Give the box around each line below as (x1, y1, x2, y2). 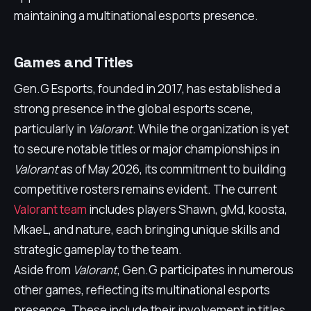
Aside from (14, 262, 73, 278)
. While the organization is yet (133, 121, 289, 137)
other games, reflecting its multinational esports (14, 282, 270, 298)
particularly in (14, 121, 88, 137)
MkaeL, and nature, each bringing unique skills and (14, 221, 280, 237)
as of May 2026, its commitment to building (58, 161, 286, 177)
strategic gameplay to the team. (14, 242, 182, 258)
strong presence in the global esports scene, (14, 101, 253, 117)
